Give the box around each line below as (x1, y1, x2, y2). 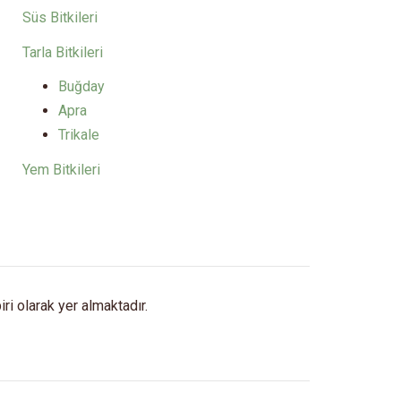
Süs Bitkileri (22, 9, 98, 27)
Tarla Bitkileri (22, 43, 103, 61)
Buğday (58, 78, 105, 96)
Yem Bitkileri (22, 160, 100, 178)
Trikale (58, 126, 99, 144)
